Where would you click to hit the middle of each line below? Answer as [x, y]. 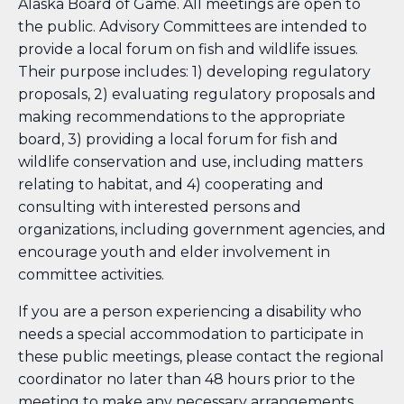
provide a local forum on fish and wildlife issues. [188, 50]
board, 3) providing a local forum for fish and [178, 140]
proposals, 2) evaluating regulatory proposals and [197, 95]
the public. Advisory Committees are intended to [193, 27]
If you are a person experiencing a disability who [190, 312]
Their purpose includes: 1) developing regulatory [194, 72]
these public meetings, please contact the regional [201, 357]
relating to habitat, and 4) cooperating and [171, 185]
